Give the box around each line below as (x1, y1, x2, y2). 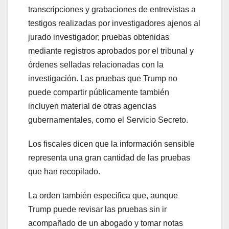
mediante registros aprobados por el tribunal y (28, 46, 194, 55)
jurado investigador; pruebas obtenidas (28, 32, 169, 41)
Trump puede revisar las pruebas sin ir (28, 204, 167, 214)
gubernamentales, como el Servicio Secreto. (28, 115, 188, 124)
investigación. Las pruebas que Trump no (28, 74, 177, 83)
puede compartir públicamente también (28, 87, 169, 97)
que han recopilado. (28, 167, 100, 176)
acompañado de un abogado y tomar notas (28, 218, 183, 227)
